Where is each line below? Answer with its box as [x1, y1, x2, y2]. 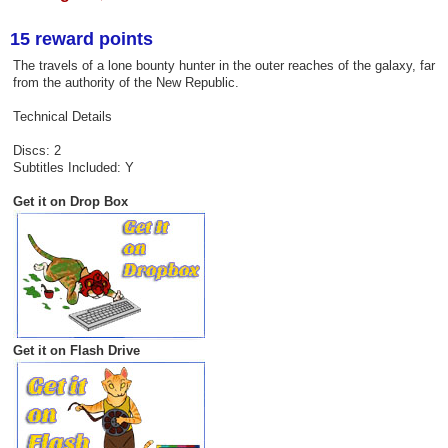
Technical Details [12, 109, 112, 125]
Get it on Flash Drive [12, 343, 140, 359]
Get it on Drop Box [12, 194, 128, 210]
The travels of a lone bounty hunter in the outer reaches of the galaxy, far [12, 58, 435, 74]
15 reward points [10, 28, 153, 49]
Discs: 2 [12, 143, 61, 159]
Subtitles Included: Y [12, 160, 134, 176]
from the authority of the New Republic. [12, 75, 239, 91]
